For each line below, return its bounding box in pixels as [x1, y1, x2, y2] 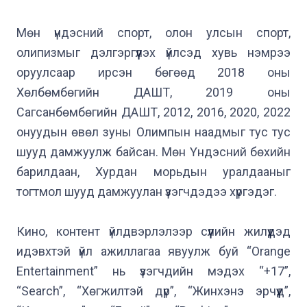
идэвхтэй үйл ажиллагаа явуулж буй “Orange [16, 244, 291, 258]
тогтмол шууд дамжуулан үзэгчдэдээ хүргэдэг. [16, 184, 277, 199]
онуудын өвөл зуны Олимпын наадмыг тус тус [16, 125, 291, 139]
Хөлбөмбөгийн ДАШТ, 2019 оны [16, 85, 291, 99]
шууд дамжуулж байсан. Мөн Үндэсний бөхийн [16, 145, 291, 159]
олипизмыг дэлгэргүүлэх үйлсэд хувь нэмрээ [16, 45, 291, 60]
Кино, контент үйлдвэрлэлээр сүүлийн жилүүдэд [16, 224, 291, 238]
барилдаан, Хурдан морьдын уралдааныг [16, 164, 291, 179]
